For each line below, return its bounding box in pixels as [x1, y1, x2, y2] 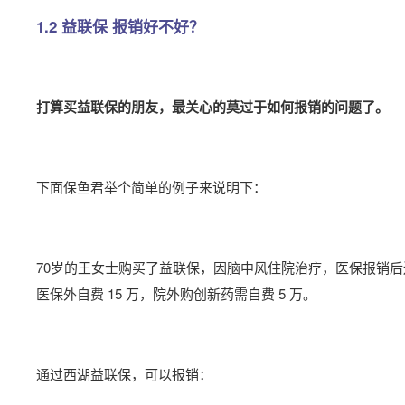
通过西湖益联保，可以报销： [36, 364, 212, 383]
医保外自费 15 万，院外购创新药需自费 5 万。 [36, 284, 316, 303]
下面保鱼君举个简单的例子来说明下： [36, 177, 267, 196]
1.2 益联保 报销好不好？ [36, 15, 204, 37]
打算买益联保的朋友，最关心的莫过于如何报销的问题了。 [36, 97, 389, 117]
